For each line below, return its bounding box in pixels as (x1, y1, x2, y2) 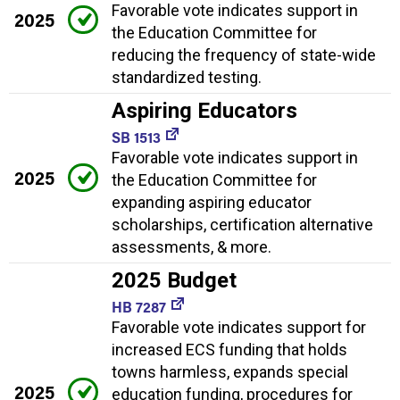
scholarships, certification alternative (112, 215, 373, 235)
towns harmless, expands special (112, 362, 348, 382)
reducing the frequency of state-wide (112, 46, 376, 65)
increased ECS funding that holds (112, 340, 347, 360)
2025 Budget (112, 268, 237, 294)
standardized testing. (112, 68, 262, 87)
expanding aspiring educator (112, 193, 312, 212)
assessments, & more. (112, 237, 271, 257)
